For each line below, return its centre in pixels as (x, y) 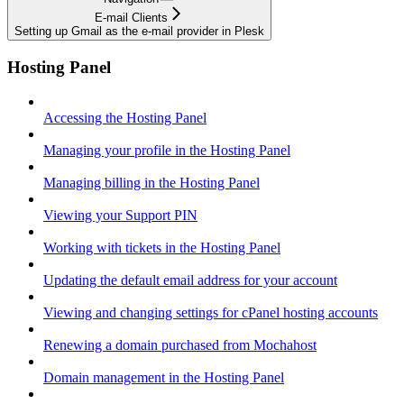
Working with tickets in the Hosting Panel (162, 248)
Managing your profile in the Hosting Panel (167, 151)
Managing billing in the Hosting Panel (151, 183)
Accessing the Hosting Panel (125, 118)
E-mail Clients (131, 17)
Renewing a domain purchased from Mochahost (180, 345)
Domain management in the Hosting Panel (164, 378)
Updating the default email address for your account (190, 280)
